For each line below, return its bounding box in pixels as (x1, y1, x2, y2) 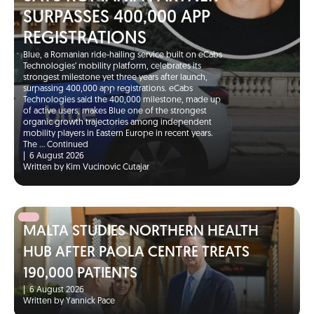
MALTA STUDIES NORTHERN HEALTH (22, 224, 259, 239)
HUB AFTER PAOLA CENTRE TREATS (22, 245, 250, 260)
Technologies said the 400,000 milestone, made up (22, 96, 221, 105)
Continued (46, 141, 88, 150)
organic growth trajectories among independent (22, 118, 212, 128)
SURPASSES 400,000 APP (22, 9, 210, 27)
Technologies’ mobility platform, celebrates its (22, 62, 201, 71)
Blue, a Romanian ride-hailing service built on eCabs (22, 51, 222, 60)
